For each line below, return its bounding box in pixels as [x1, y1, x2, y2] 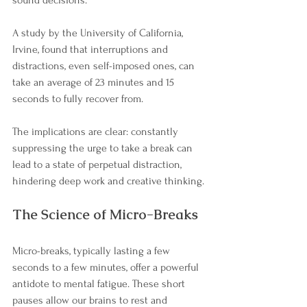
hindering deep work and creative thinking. [12, 175, 204, 188]
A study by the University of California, [12, 27, 186, 40]
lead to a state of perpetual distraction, [12, 158, 184, 171]
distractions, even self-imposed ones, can [12, 60, 197, 73]
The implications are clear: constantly [12, 125, 181, 138]
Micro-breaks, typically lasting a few [12, 245, 173, 258]
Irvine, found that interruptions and [12, 43, 171, 56]
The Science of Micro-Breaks [12, 206, 198, 224]
